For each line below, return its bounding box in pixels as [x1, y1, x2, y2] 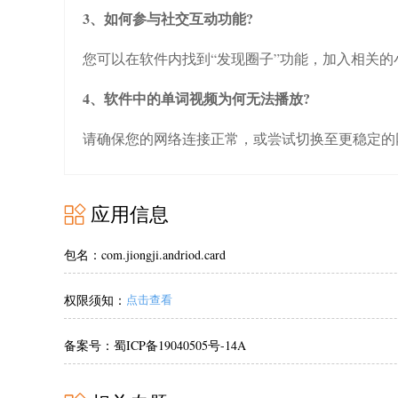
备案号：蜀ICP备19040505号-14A [64, 337, 246, 354]
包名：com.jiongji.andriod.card [64, 246, 226, 263]
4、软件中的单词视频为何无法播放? [83, 88, 310, 108]
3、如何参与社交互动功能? [83, 8, 253, 28]
